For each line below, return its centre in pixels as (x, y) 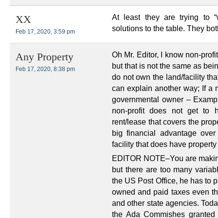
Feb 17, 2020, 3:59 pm (45, 32)
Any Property (45, 57)
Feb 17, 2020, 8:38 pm (45, 69)
